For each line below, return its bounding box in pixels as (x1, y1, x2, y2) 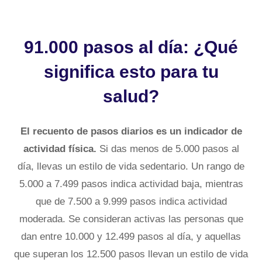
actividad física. (23, 143, 96, 154)
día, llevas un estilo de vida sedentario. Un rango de (18, 160, 244, 172)
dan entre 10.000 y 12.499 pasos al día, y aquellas (21, 230, 241, 242)
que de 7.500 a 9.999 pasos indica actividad (35, 195, 227, 207)
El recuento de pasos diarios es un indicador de (20, 125, 242, 137)
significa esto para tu (43, 61, 219, 81)
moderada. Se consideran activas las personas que (19, 213, 243, 225)
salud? (103, 86, 159, 106)
